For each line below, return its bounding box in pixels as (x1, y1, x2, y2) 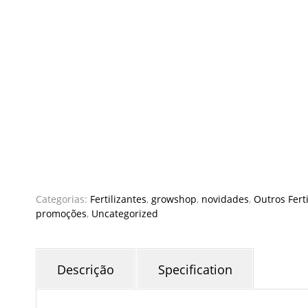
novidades (201, 192, 249, 206)
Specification (158, 261, 232, 278)
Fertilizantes (90, 192, 146, 206)
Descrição (57, 261, 114, 278)
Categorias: (36, 192, 90, 206)
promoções (36, 207, 87, 221)
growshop (151, 192, 197, 206)
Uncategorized (91, 207, 158, 221)
